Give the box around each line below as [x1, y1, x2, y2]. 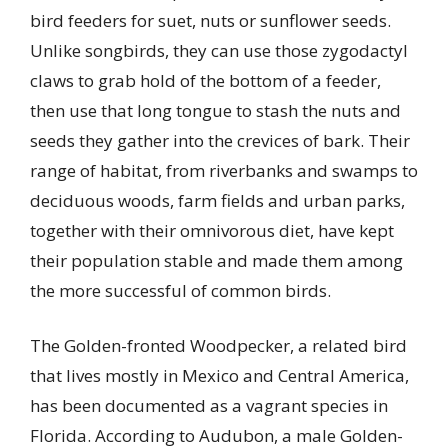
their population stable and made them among [30, 248, 403, 272]
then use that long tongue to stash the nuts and [30, 98, 401, 122]
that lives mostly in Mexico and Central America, [30, 364, 409, 388]
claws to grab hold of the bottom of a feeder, [30, 68, 381, 92]
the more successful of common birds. [30, 278, 331, 302]
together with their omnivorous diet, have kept [30, 218, 394, 242]
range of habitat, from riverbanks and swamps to [30, 158, 418, 182]
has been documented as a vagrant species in [30, 394, 388, 418]
